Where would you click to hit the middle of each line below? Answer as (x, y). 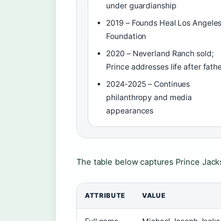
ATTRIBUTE (105, 195)
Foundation (126, 36)
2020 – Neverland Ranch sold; (160, 53)
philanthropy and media (149, 97)
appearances (130, 110)
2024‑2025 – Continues (148, 84)
